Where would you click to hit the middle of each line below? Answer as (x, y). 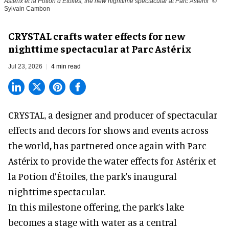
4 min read (66, 66)
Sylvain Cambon (27, 8)
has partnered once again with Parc (130, 145)
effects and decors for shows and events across (108, 130)
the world (29, 145)
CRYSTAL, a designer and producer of (88, 114)
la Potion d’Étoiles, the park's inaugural (93, 176)
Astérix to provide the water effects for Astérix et (112, 161)
